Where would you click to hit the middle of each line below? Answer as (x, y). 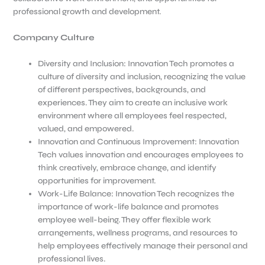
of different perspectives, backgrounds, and (122, 90)
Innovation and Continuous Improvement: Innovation (138, 142)
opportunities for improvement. (96, 181)
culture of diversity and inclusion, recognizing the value (141, 77)
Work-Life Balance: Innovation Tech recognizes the (136, 194)
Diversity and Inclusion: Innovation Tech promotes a (136, 64)
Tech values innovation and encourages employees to (140, 155)
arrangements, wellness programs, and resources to (137, 233)
